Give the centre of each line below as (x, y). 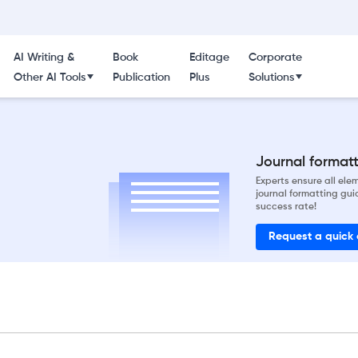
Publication (141, 78)
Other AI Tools (49, 78)
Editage (209, 58)
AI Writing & (44, 58)
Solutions (271, 78)
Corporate (275, 58)
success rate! (286, 207)
